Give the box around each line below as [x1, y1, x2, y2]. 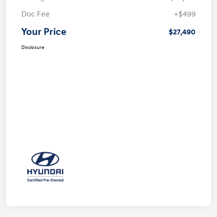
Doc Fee [21, 9, 50, 19]
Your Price [21, 26, 66, 38]
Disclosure [21, 45, 44, 51]
